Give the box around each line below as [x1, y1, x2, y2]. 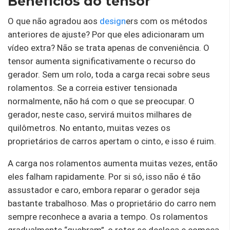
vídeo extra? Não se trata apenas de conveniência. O [8, 43, 209, 53]
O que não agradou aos [8, 16, 100, 27]
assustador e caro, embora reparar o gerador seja [8, 185, 200, 196]
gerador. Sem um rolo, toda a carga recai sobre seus [8, 69, 210, 80]
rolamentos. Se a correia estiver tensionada [8, 83, 177, 93]
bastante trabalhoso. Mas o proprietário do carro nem [8, 198, 216, 209]
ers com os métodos [126, 16, 207, 27]
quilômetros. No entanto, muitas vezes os [8, 123, 170, 133]
